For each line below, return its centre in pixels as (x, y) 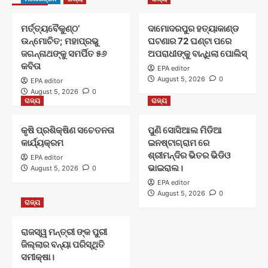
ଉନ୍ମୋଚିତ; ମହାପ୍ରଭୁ (60, 41)
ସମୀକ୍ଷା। (38, 257)
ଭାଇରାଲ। (165, 167)
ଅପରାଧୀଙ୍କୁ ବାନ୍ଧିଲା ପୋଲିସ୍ (197, 53)
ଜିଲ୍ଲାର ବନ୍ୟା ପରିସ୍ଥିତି (63, 244)
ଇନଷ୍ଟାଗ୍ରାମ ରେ (178, 142)
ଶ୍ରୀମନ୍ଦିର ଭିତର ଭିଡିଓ (189, 155)
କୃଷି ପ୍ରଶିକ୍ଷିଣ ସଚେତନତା (68, 130)
